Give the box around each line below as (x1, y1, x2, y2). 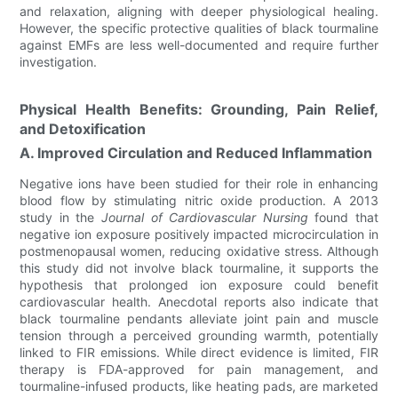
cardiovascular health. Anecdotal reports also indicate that (20, 294, 378, 309)
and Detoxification (20, 120, 147, 138)
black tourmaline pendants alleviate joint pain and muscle (20, 311, 378, 326)
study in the (20, 210, 101, 225)
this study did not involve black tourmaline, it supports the (20, 260, 378, 275)
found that (307, 210, 378, 225)
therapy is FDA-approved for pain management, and (20, 362, 378, 377)
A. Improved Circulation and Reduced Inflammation (20, 144, 373, 162)
